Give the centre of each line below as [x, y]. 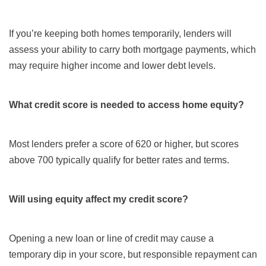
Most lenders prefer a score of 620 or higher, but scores [124, 144]
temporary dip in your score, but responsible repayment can [133, 255]
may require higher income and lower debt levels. [112, 66]
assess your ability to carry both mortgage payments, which [132, 50]
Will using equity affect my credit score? [99, 199]
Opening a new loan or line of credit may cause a [111, 239]
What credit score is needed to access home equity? [126, 105]
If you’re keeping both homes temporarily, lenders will [120, 34]
